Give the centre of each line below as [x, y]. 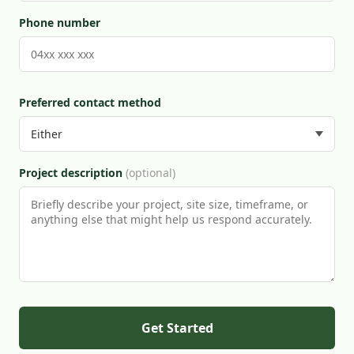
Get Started [177, 328]
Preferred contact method [90, 102]
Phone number [60, 23]
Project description [72, 173]
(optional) [151, 173]
